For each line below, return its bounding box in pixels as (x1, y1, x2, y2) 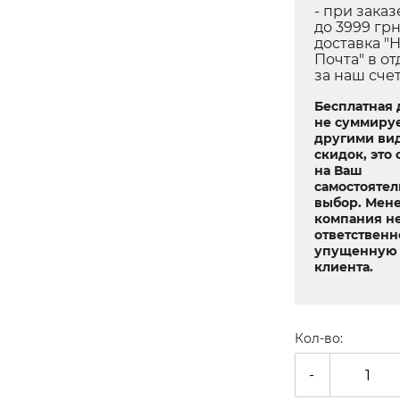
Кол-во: (294, 330, 343, 347)
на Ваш (313, 162, 362, 179)
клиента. (313, 259, 373, 276)
